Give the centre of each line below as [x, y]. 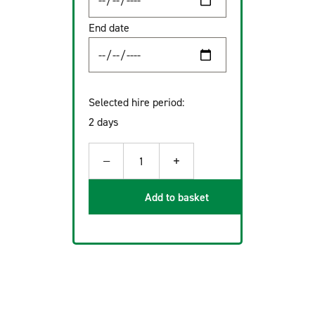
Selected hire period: [136, 102]
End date [109, 28]
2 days [103, 122]
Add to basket [176, 197]
